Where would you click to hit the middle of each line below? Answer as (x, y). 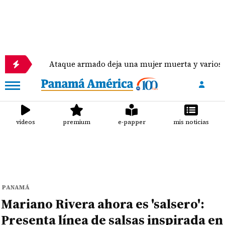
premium (77, 122)
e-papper (132, 122)
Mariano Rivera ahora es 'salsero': (103, 204)
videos (26, 122)
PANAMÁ (16, 187)
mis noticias (191, 122)
